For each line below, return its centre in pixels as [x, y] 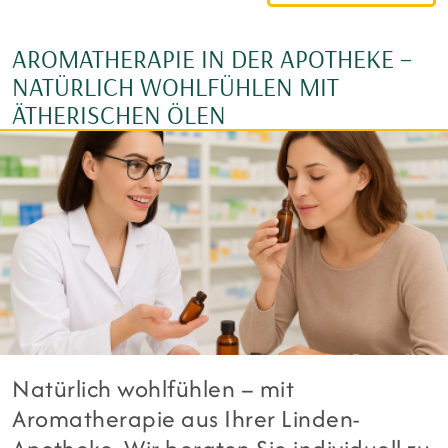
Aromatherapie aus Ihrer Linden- [186, 419]
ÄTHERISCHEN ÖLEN [119, 115]
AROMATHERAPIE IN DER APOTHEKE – [212, 59]
